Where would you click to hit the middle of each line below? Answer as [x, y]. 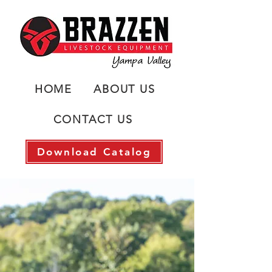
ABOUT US [124, 89]
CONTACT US [93, 120]
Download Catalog [94, 152]
